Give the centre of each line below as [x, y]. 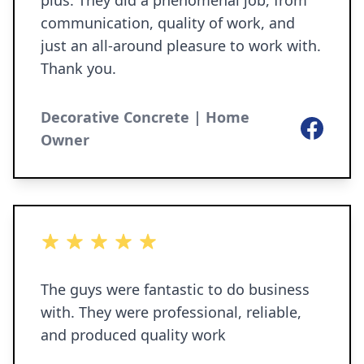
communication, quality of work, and [168, 23]
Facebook [329, 126]
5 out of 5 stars [86, 241]
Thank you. [78, 68]
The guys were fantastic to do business [175, 289]
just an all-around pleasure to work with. [181, 45]
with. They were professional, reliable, [171, 312]
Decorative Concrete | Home [145, 117]
